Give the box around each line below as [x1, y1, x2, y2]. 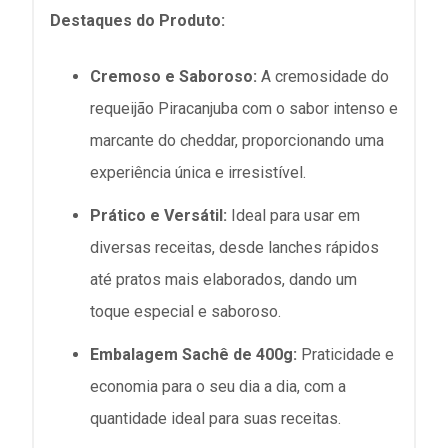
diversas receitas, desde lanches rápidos [90, 238, 379, 258]
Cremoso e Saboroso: [90, 67, 257, 86]
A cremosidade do [257, 67, 389, 86]
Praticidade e [297, 345, 394, 365]
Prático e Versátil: [90, 206, 227, 226]
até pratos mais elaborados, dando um [90, 270, 357, 290]
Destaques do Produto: [50, 11, 225, 30]
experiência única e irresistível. [90, 163, 306, 182]
